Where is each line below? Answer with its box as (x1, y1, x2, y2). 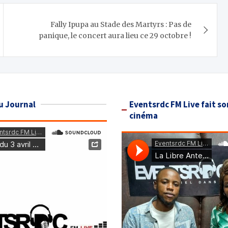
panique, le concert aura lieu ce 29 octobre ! (39, 31, 192, 41)
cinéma (129, 110, 158, 122)
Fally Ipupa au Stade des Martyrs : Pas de (50, 20, 192, 30)
